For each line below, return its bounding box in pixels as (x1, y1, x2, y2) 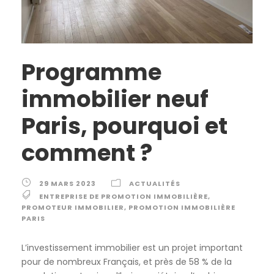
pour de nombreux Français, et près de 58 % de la (21, 256, 232, 268)
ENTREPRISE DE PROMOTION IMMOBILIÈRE (39, 191, 208, 202)
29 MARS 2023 (39, 179, 96, 189)
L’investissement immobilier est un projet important (21, 242, 243, 254)
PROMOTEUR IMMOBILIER (21, 202, 124, 213)
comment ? (21, 137, 152, 169)
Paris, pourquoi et (21, 110, 228, 143)
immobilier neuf (21, 83, 209, 116)
